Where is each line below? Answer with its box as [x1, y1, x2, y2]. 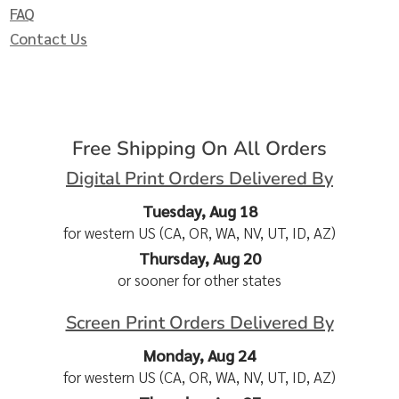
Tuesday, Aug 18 [142, 200, 257, 222]
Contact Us [10, 28, 87, 49]
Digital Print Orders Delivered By [66, 167, 333, 191]
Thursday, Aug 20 [138, 248, 261, 269]
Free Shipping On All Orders [72, 135, 327, 163]
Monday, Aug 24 [143, 345, 256, 366]
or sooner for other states [118, 270, 281, 290]
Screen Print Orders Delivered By [65, 311, 334, 336]
